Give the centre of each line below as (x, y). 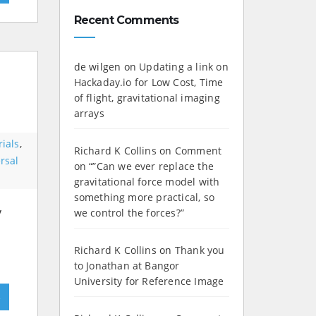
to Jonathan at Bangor (127, 266)
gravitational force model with (147, 182)
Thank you (200, 250)
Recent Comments (126, 20)
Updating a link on (184, 67)
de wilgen (97, 67)
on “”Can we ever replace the (144, 166)
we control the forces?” (129, 213)
